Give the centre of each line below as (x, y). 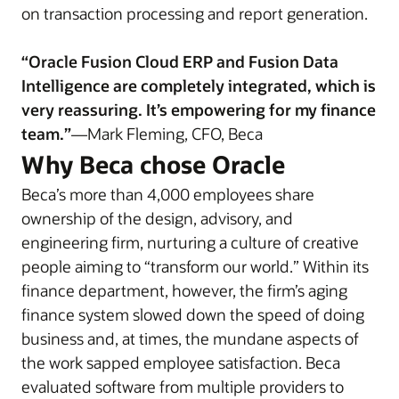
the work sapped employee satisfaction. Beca (181, 362)
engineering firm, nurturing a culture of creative (190, 242)
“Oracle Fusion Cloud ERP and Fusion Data (180, 61)
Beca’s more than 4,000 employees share (168, 194)
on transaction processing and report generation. (195, 13)
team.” (46, 134)
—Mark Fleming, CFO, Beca (167, 134)
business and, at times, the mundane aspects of (190, 338)
